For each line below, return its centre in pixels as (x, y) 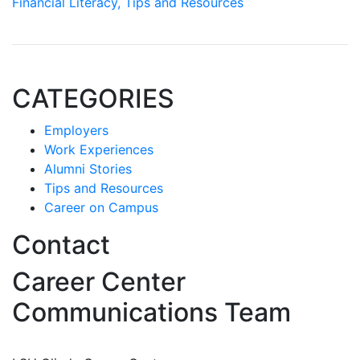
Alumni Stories (88, 169)
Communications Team (151, 312)
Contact (61, 245)
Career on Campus (101, 207)
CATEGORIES (93, 98)
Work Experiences (99, 149)
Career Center (99, 282)
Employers (76, 130)
